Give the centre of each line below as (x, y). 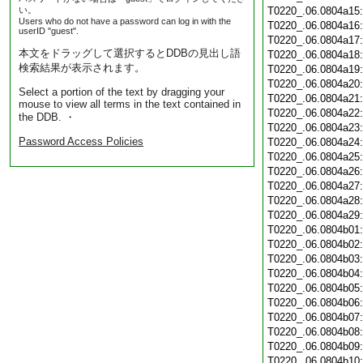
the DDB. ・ (47, 117)
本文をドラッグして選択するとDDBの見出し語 (130, 53)
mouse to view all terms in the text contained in (130, 104)
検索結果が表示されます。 (82, 68)
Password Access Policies (81, 141)
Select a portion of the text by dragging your (122, 92)
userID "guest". (49, 31)
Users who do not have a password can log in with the (125, 21)
